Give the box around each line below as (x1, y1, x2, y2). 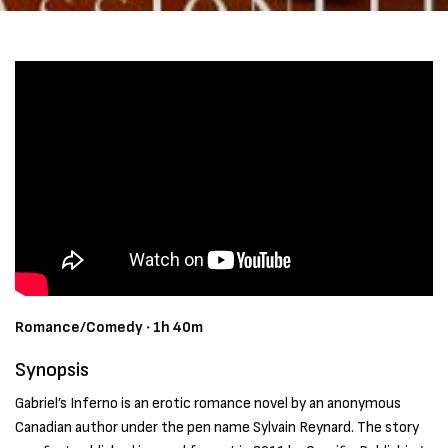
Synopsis (15, 357, 89, 382)
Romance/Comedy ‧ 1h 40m (15, 317, 204, 337)
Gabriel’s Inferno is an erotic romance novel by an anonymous (15, 393, 402, 413)
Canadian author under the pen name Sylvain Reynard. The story (15, 417, 420, 437)
